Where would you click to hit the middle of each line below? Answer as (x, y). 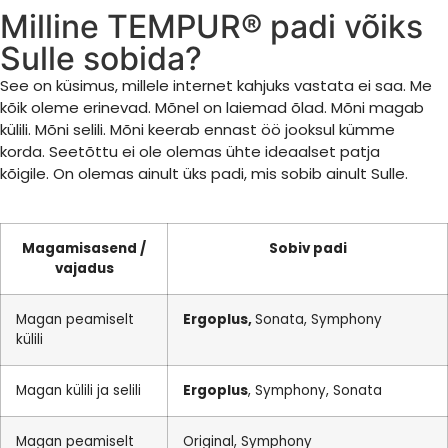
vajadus (84, 268)
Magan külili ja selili (78, 390)
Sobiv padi (307, 248)
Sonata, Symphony (318, 319)
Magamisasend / (84, 248)
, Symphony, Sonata (315, 390)
